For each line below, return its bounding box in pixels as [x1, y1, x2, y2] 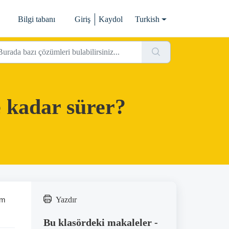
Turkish [135, 15, 160, 24]
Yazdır [55, 195, 77, 204]
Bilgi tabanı [18, 15, 56, 24]
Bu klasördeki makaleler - [43, 217, 158, 228]
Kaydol [99, 15, 123, 24]
